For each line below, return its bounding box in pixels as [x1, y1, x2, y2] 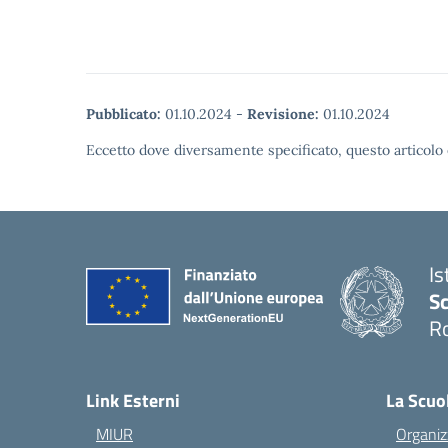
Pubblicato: [86, 105, 161, 123]
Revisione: [247, 105, 319, 123]
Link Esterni [86, 387, 180, 414]
